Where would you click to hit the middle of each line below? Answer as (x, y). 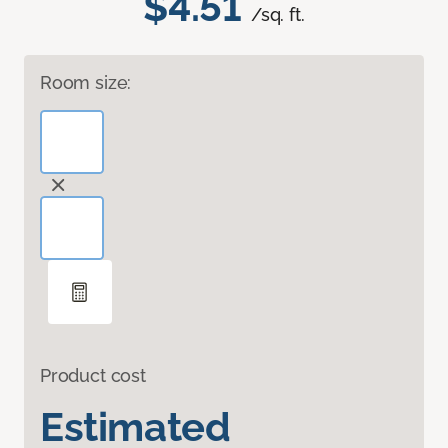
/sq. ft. (278, 15)
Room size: (86, 83)
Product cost (93, 376)
